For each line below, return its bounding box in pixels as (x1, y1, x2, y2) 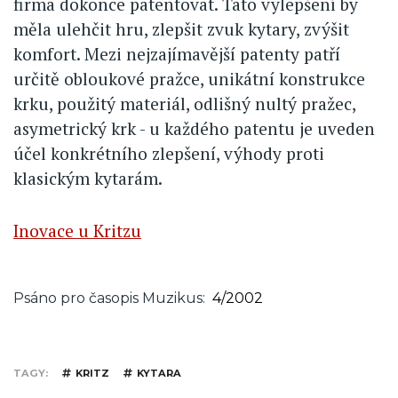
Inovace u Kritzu (13, 219, 141, 243)
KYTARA (137, 367, 181, 380)
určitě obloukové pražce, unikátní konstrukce (13, 68, 365, 91)
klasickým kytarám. (13, 167, 163, 190)
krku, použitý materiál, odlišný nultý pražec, (13, 92, 355, 115)
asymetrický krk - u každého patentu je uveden (13, 117, 375, 140)
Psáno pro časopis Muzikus (13, 290, 203, 307)
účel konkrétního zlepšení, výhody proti (13, 142, 324, 165)
